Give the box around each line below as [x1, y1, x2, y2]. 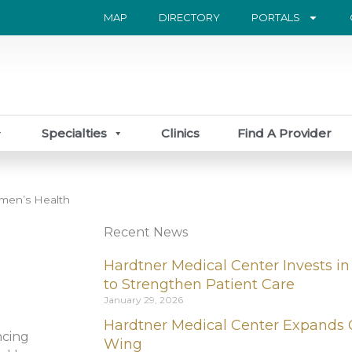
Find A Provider [237, 125, 332, 141]
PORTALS [251, 11, 300, 24]
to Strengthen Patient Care [104, 275, 295, 293]
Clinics [161, 125, 200, 141]
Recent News [104, 224, 188, 240]
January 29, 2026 [104, 293, 183, 306]
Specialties [42, 125, 108, 141]
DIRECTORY [158, 11, 220, 24]
